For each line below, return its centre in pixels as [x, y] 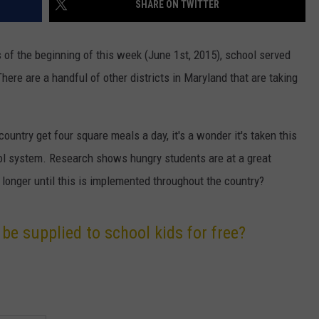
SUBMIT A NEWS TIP [183, 100]
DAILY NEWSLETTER [182, 29]
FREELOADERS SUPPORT [192, 136]
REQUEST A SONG [178, 65]
